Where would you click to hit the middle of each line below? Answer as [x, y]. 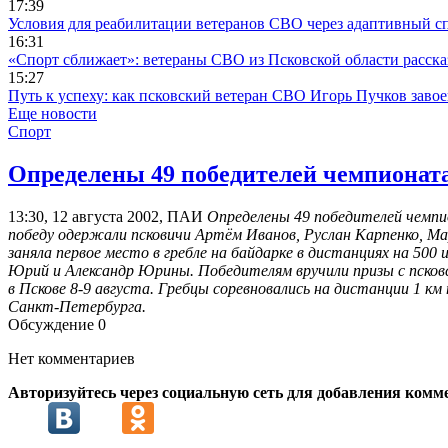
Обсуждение [53, 325]
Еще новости [52, 114]
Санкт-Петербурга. [77, 307]
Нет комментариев [71, 359]
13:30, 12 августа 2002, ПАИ [105, 217]
